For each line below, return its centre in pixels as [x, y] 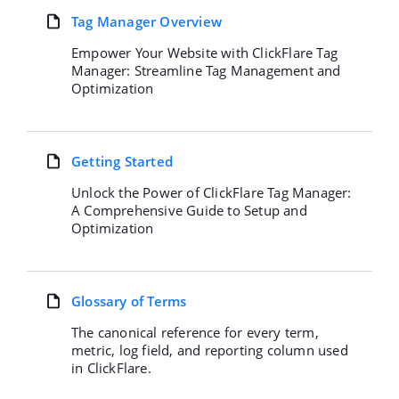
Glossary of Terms [129, 301]
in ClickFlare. [111, 368]
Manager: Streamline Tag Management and [206, 70]
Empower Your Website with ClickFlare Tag [204, 53]
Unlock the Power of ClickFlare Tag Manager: [212, 192]
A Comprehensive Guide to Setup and [189, 210]
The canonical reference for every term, [195, 332]
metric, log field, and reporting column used [210, 350]
